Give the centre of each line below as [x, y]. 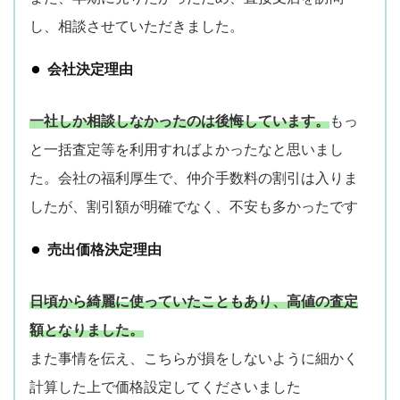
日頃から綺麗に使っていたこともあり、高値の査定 [194, 301]
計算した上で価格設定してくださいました [165, 387]
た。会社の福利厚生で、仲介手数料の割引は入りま [194, 178]
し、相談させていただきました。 [137, 26]
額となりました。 [87, 330]
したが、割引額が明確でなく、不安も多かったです [194, 207]
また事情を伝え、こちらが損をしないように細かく [194, 358]
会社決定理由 [90, 69]
